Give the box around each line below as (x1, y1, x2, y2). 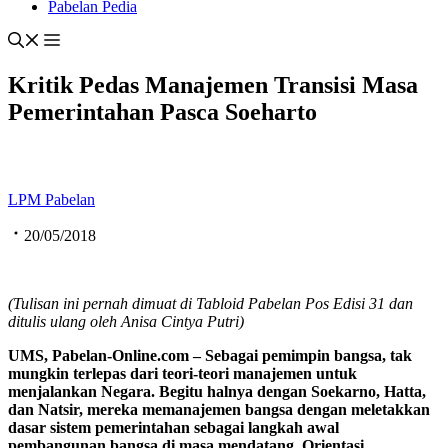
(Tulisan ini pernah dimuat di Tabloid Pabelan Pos (8, 295, 333, 313)
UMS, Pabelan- (8, 347, 112, 365)
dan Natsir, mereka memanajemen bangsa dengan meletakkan (8, 401, 430, 419)
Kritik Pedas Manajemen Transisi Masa (8, 72, 418, 99)
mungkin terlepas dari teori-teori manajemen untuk (8, 365, 357, 383)
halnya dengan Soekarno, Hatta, (207, 383, 426, 401)
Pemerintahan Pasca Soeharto (8, 99, 317, 126)
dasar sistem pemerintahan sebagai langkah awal (8, 419, 339, 437)
